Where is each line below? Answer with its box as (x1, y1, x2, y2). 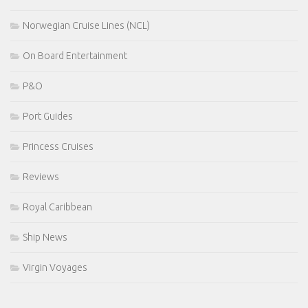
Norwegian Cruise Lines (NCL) (23, 20, 150, 32)
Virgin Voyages (23, 262, 87, 274)
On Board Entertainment (23, 50, 127, 62)
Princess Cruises (23, 141, 93, 153)
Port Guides (23, 111, 73, 122)
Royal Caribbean (23, 201, 92, 213)
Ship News (23, 232, 67, 243)
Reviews (23, 171, 59, 183)
